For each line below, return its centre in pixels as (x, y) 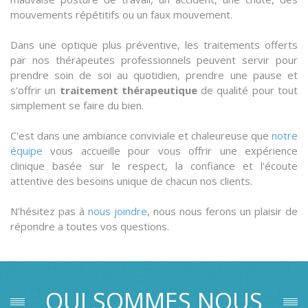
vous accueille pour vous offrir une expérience (170, 151)
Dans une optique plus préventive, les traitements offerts (154, 45)
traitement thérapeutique (128, 90)
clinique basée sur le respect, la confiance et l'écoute (154, 166)
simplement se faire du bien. (77, 105)
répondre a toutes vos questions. (90, 226)
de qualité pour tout (247, 90)
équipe (26, 151)
